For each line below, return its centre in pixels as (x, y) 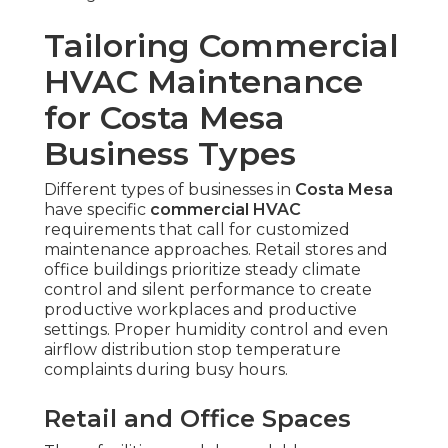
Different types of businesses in (169, 189)
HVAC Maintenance (203, 81)
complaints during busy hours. (166, 369)
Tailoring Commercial (221, 45)
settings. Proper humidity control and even (216, 329)
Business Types (170, 153)
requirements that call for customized (197, 229)
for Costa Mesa (164, 117)
